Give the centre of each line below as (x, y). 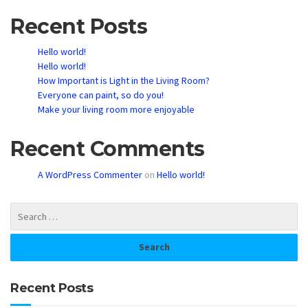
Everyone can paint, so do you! (101, 95)
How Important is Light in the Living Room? (124, 81)
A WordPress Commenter (90, 174)
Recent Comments (108, 149)
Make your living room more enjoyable (116, 110)
